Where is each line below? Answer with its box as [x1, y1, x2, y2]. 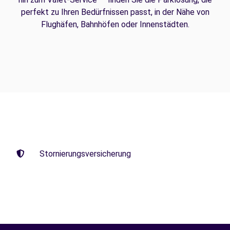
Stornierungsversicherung [40, 149, 131, 159]
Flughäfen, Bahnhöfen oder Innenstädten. [41, 20, 189, 29]
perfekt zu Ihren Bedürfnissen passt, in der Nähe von [21, 7, 209, 17]
